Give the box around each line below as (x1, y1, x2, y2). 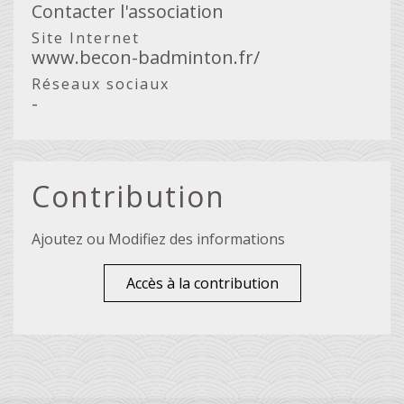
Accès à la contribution (125, 272, 279, 293)
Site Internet (32, 27, 140, 48)
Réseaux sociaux (32, 73, 170, 94)
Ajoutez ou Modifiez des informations (32, 228, 285, 249)
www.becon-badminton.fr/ (32, 44, 260, 69)
